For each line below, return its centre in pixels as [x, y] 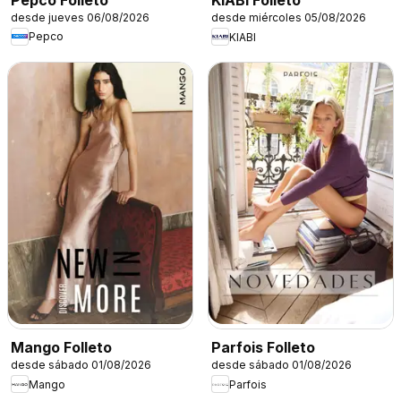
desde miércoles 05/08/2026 [289, 18]
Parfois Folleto [263, 348]
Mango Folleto [61, 348]
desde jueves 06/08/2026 [80, 17]
